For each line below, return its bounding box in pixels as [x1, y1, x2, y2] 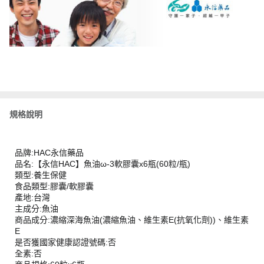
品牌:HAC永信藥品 [15, 148, 86, 158]
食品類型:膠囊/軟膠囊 [15, 181, 96, 192]
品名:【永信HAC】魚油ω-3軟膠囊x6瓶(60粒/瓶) [15, 159, 193, 169]
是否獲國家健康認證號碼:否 [15, 237, 118, 247]
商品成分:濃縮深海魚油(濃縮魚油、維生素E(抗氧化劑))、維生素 [15, 215, 249, 225]
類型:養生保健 [15, 170, 69, 180]
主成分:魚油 [15, 204, 61, 214]
